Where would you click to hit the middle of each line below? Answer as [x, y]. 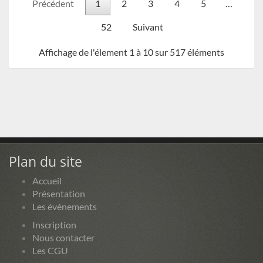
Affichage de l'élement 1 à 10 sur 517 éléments [131, 52]
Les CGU [50, 250]
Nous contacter [63, 237]
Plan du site [45, 161]
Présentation [59, 193]
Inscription [54, 224]
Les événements [65, 206]
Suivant [148, 26]
